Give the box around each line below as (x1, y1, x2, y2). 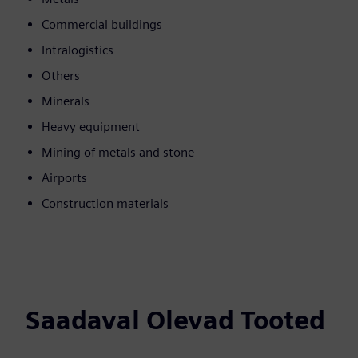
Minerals (42, 93, 89, 109)
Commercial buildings (42, 17, 162, 33)
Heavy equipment (42, 119, 140, 135)
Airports (42, 170, 87, 186)
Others (42, 68, 80, 84)
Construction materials (42, 196, 169, 212)
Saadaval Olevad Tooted (26, 304, 325, 336)
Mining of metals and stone (42, 145, 194, 161)
